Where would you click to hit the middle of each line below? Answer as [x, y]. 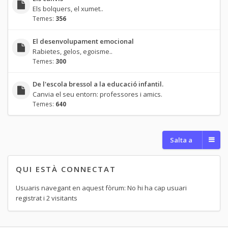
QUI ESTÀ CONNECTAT [66, 169]
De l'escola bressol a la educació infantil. [98, 84]
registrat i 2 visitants [47, 198]
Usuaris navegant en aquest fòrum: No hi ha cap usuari [101, 188]
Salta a [181, 140]
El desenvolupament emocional [83, 41]
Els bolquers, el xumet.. [68, 9]
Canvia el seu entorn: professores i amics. [97, 94]
